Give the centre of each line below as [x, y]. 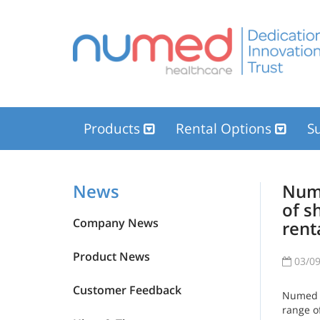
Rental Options [225, 129]
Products [114, 129]
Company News [116, 223]
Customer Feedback [127, 290]
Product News [111, 256]
